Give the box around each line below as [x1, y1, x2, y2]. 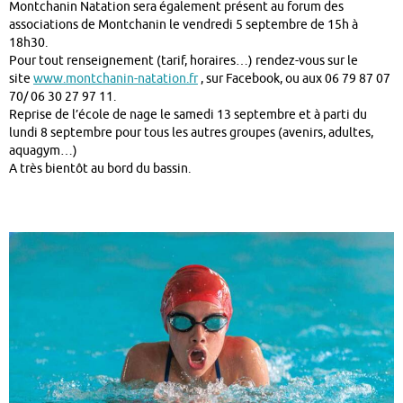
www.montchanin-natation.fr [33, 71, 198, 87]
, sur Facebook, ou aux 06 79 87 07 [198, 71, 390, 87]
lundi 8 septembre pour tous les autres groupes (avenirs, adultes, [9, 125, 373, 141]
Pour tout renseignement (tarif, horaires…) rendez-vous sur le [9, 53, 358, 69]
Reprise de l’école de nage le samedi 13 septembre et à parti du [9, 107, 367, 123]
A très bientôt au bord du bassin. [9, 161, 191, 177]
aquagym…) [9, 143, 77, 159]
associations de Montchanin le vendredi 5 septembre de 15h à [9, 17, 358, 33]
